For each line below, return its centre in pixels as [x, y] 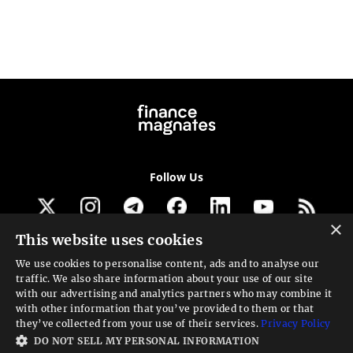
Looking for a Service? [176, 283]
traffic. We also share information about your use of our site [165, 279]
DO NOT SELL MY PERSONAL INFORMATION [147, 341]
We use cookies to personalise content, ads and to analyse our [168, 264]
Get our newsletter [176, 246]
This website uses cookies [109, 240]
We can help [176, 315]
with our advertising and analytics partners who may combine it [174, 294]
